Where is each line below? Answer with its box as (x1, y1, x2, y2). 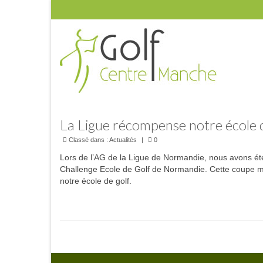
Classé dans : (67, 136, 109, 143)
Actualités (109, 136, 137, 143)
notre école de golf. (60, 176, 131, 186)
